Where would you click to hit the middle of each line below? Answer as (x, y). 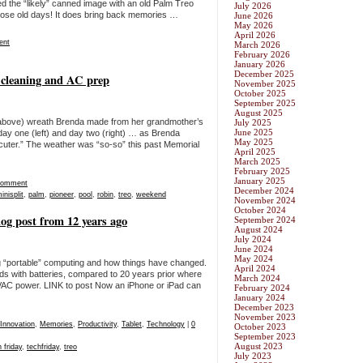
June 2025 (254, 132)
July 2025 (253, 123)
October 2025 (260, 94)
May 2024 (254, 259)
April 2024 (255, 269)
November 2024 (265, 201)
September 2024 (265, 220)
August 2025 (258, 113)
